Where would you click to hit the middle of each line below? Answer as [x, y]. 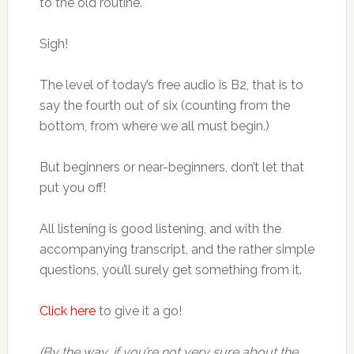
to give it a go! [138, 311]
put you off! [72, 188]
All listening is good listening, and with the [160, 229]
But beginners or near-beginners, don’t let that [171, 167]
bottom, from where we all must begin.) [154, 126]
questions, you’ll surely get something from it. [170, 270]
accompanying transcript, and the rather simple [177, 249]
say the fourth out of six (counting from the [164, 105]
